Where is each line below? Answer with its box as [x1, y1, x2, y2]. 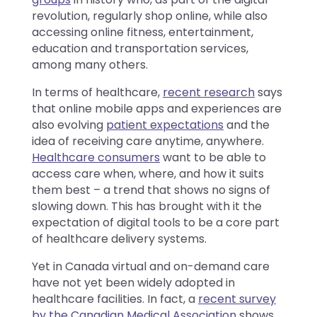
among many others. [32, 56, 148, 73]
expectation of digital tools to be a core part [32, 214, 279, 231]
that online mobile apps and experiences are [32, 100, 282, 117]
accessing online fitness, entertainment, [32, 23, 253, 40]
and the [224, 116, 270, 133]
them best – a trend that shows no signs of [32, 181, 270, 198]
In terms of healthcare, [32, 83, 163, 100]
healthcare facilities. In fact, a [32, 290, 198, 307]
